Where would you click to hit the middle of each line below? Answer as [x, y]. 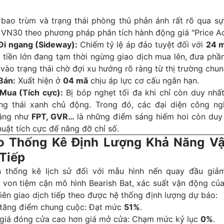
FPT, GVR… [53, 116]
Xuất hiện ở [39, 80]
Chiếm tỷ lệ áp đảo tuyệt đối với [141, 44]
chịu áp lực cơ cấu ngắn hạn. [143, 80]
